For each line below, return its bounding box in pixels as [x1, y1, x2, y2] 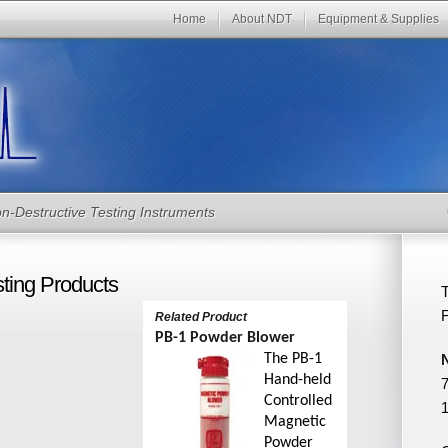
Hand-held [264, 372, 332, 388]
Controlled [264, 393, 333, 409]
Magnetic [264, 414, 327, 430]
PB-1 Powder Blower [155, 330, 296, 346]
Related [155, 310, 203, 324]
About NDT [232, 12, 292, 26]
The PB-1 [264, 351, 323, 367]
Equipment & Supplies [318, 12, 439, 26]
